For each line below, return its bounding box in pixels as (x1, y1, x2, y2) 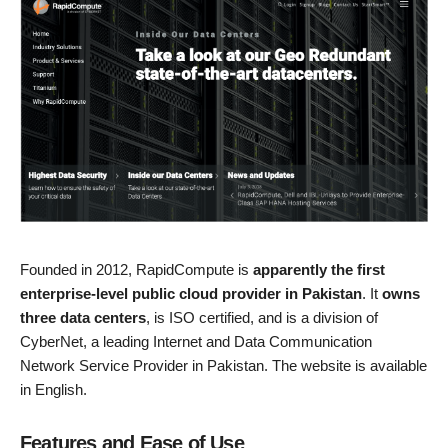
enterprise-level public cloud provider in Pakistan (20, 285, 362, 303)
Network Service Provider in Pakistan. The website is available (20, 357, 427, 375)
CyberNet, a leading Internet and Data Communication (20, 333, 372, 351)
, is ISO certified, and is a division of (146, 309, 378, 327)
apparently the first (253, 261, 385, 279)
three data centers (20, 309, 146, 327)
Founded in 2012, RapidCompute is (20, 261, 253, 279)
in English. (20, 381, 87, 399)
